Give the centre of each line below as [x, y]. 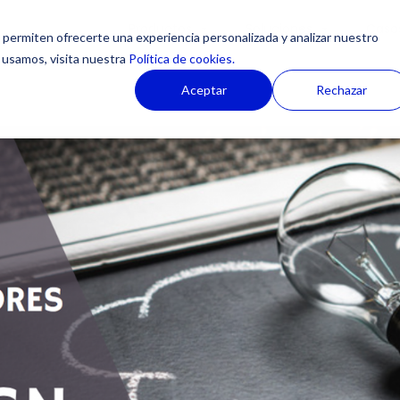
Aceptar [204, 89]
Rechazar [341, 89]
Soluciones [279, 29]
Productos [160, 29]
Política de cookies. [180, 58]
